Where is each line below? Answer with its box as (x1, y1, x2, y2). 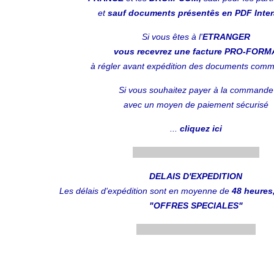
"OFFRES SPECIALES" (149, 200, 243, 210)
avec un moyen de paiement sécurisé (123, 99, 268, 109)
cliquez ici (179, 123, 222, 133)
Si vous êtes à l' (141, 31, 202, 42)
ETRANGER (202, 31, 250, 42)
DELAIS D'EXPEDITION (149, 171, 242, 181)
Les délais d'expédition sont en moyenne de (59, 185, 232, 196)
